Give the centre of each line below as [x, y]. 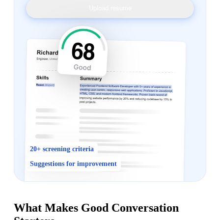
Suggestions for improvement [73, 164]
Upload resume [110, 8]
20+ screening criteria [62, 149]
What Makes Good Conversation [96, 207]
